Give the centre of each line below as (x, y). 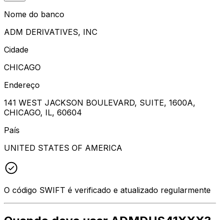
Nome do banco (34, 14)
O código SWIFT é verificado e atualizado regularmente (107, 190)
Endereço (22, 85)
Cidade (16, 49)
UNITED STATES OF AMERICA (63, 148)
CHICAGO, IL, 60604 (43, 112)
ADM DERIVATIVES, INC (51, 32)
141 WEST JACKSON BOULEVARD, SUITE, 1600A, (100, 102)
